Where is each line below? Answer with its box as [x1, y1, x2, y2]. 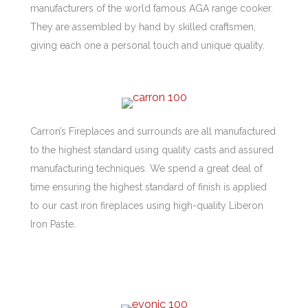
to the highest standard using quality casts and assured [30, 144, 274, 156]
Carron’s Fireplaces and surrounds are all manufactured [30, 126, 276, 137]
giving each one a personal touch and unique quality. [30, 40, 265, 52]
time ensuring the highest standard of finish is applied [30, 181, 267, 193]
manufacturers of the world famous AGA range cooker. [30, 3, 273, 14]
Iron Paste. [30, 219, 76, 230]
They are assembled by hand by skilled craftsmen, [30, 21, 256, 33]
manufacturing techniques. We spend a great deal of [30, 163, 263, 175]
